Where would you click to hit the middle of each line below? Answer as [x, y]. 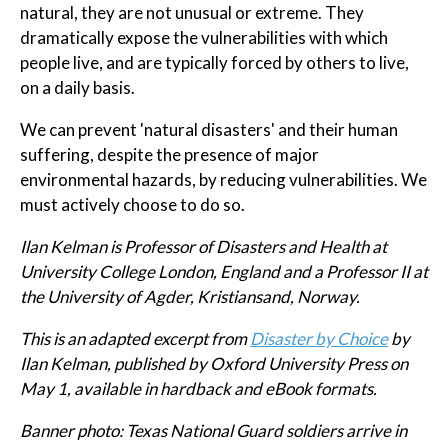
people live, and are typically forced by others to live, [214, 62]
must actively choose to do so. [132, 204]
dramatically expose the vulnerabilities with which [204, 37]
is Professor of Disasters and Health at [247, 246]
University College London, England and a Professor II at [224, 271]
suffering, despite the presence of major [169, 154]
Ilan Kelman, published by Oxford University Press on [214, 363]
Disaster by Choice [319, 338]
